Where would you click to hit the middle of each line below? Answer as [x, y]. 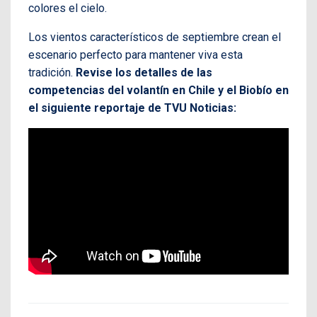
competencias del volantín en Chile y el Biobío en [158, 90]
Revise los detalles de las [144, 72]
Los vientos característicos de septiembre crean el [155, 37]
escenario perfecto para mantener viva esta [136, 54]
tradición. [52, 72]
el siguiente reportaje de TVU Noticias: [132, 108]
